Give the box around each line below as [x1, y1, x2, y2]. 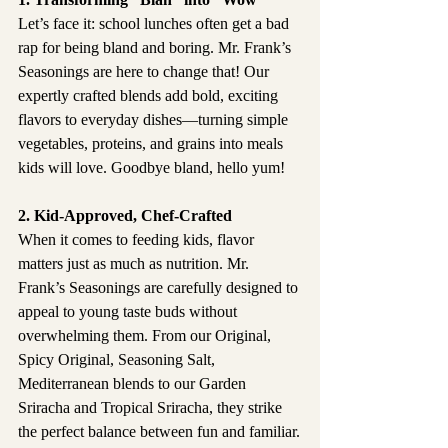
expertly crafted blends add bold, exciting [18, 87, 282, 105]
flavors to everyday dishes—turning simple [18, 111, 292, 129]
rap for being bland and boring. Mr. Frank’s [18, 39, 295, 57]
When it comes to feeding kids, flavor [18, 231, 258, 249]
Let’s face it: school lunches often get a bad [18, 15, 293, 33]
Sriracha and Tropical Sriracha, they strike [18, 399, 286, 417]
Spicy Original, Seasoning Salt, [18, 351, 219, 369]
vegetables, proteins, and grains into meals [18, 135, 287, 153]
